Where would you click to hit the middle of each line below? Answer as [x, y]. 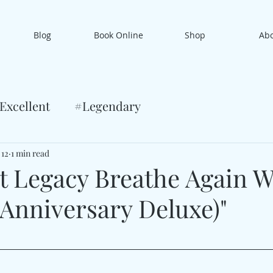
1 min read [30, 153]
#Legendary [108, 106]
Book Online [119, 35]
